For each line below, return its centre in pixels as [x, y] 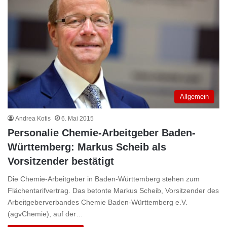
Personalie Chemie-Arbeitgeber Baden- [102, 133]
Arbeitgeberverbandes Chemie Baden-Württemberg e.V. [98, 202]
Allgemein [194, 96]
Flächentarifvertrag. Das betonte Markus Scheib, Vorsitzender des [113, 190]
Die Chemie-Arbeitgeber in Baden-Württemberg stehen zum [104, 179]
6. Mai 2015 [78, 118]
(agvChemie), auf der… [45, 214]
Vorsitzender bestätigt [61, 161]
